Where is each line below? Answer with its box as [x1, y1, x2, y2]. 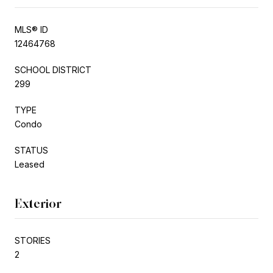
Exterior [15, 196, 62, 211]
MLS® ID [15, 24, 48, 35]
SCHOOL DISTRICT [15, 64, 91, 75]
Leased [15, 158, 44, 169]
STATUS [15, 144, 48, 155]
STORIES [15, 235, 51, 246]
